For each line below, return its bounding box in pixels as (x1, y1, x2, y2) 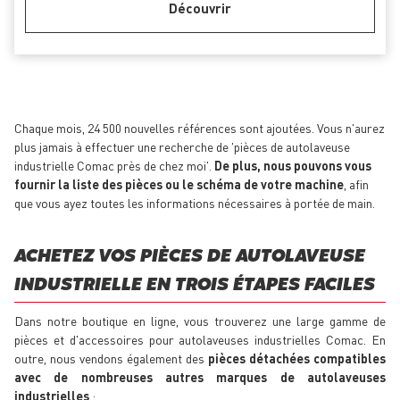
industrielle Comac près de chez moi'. (14, 157, 214, 174)
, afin (344, 176, 369, 193)
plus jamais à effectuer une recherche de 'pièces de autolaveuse (14, 138, 350, 155)
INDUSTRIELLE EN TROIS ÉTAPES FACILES (14, 278, 375, 294)
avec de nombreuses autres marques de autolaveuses (14, 369, 386, 386)
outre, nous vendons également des (14, 350, 208, 367)
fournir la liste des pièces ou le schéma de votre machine (14, 176, 344, 193)
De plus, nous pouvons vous (214, 157, 371, 174)
